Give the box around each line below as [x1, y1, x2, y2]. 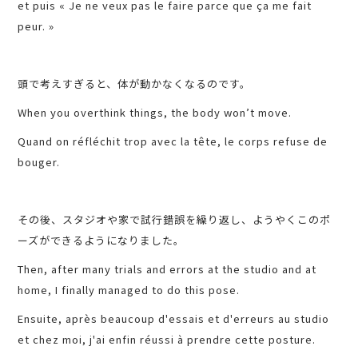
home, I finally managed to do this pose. [18, 282, 241, 298]
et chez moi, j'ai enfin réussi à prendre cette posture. [18, 332, 316, 348]
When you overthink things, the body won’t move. [18, 105, 292, 121]
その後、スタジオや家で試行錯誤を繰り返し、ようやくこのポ [18, 212, 332, 228]
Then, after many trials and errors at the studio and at [18, 261, 317, 277]
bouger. [18, 154, 61, 170]
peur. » [18, 18, 55, 34]
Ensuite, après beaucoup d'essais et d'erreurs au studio [18, 311, 330, 327]
